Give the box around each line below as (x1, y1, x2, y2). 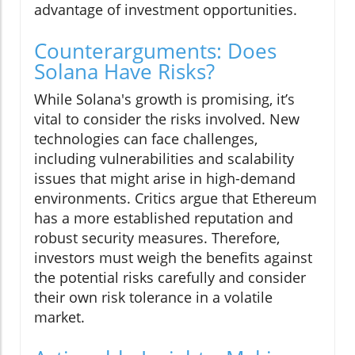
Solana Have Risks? (34, 57, 215, 86)
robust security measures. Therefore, (34, 228, 280, 248)
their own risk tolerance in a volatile (34, 288, 273, 307)
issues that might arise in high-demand (34, 169, 296, 189)
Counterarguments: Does (34, 36, 277, 66)
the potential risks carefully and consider (34, 268, 306, 288)
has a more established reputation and (34, 208, 293, 228)
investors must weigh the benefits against (34, 248, 312, 268)
